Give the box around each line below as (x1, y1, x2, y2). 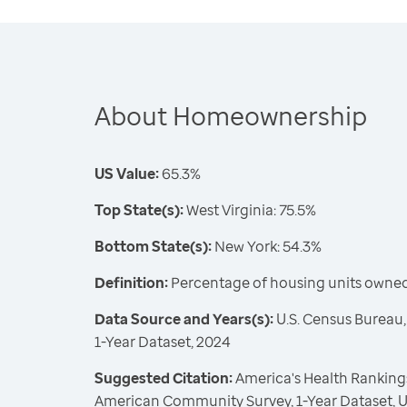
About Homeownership (94, 98, 367, 133)
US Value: (94, 164, 159, 184)
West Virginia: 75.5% (184, 200, 316, 220)
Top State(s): (94, 200, 184, 220)
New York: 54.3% (212, 236, 322, 256)
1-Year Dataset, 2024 (94, 332, 231, 352)
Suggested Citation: (94, 368, 235, 388)
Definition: (94, 273, 168, 293)
